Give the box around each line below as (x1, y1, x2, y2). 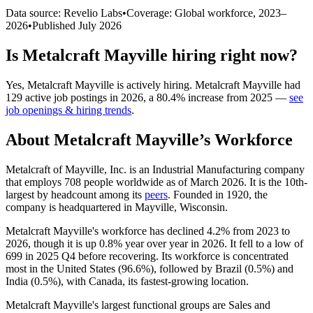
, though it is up (28, 237, 99, 249)
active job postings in (22, 91, 121, 103)
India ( (6, 275, 34, 287)
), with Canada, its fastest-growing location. (57, 275, 249, 287)
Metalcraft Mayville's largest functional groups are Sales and (6, 298, 270, 311)
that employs (6, 175, 64, 188)
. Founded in (168, 188, 226, 201)
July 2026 (78, 19, 122, 31)
